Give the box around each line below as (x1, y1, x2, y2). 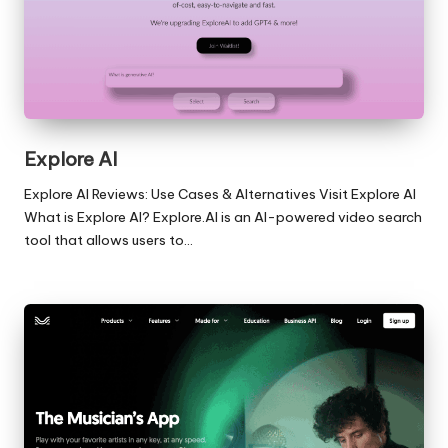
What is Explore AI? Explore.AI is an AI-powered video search (24, 208, 422, 227)
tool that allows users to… (24, 231, 193, 250)
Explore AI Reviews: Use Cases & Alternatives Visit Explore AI (24, 185, 416, 204)
